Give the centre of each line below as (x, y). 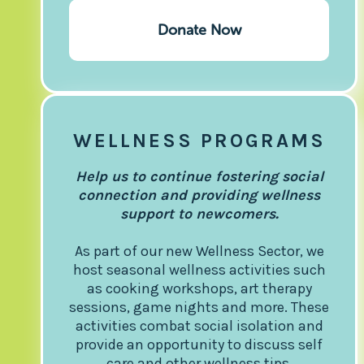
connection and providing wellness (199, 195)
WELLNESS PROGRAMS (199, 140)
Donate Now (199, 30)
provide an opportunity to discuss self (199, 344)
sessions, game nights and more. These (199, 307)
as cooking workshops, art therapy (199, 288)
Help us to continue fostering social (199, 176)
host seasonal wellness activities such (199, 269)
